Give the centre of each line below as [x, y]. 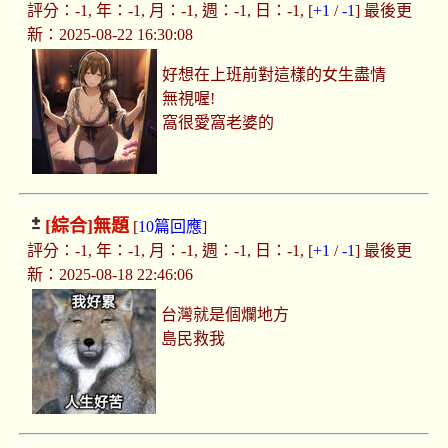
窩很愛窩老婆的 [218, 123]
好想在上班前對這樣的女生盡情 [274, 75]
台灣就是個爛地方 [225, 315]
